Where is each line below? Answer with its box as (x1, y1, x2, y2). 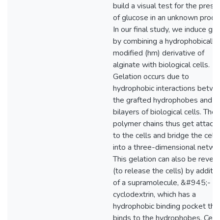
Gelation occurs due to (113, 71, 189, 82)
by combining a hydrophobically (113, 36, 218, 47)
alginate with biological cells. (113, 59, 210, 70)
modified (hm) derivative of (113, 48, 204, 58)
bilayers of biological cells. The (113, 107, 216, 117)
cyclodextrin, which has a (113, 189, 196, 200)
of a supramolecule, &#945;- (113, 177, 211, 188)
